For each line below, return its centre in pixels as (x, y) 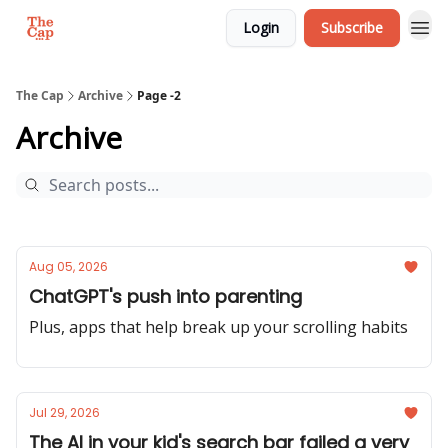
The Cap (40, 95)
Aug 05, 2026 (68, 266)
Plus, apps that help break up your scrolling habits (218, 327)
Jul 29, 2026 (64, 412)
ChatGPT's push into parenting (165, 296)
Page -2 (159, 95)
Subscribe (352, 27)
